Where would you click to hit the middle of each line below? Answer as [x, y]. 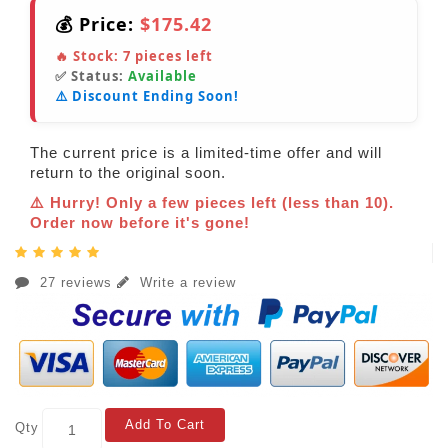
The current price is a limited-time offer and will [206, 153]
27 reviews [76, 283]
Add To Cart [165, 425]
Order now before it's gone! [140, 223]
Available [162, 76]
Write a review [185, 283]
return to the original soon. [128, 173]
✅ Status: [91, 76]
